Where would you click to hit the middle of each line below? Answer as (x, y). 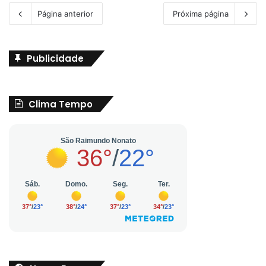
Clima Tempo (61, 104)
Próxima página (201, 13)
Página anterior (65, 13)
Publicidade (55, 58)
